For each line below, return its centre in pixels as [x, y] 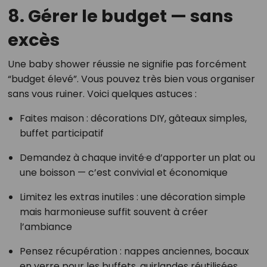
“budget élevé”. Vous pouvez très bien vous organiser [131, 79]
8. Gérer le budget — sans [120, 16]
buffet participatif [61, 133]
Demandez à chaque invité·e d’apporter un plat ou [137, 158]
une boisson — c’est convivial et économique [123, 173]
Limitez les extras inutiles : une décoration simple [132, 197]
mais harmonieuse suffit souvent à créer [114, 212]
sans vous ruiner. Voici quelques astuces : [102, 94]
